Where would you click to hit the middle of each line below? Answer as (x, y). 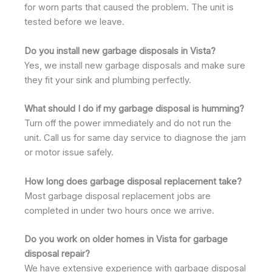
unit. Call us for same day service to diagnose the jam (135, 138)
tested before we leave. (74, 22)
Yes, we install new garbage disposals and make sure (135, 65)
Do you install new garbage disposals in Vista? (120, 51)
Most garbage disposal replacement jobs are (117, 196)
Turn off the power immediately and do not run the (128, 124)
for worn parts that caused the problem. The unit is (129, 8)
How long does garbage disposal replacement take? (133, 181)
